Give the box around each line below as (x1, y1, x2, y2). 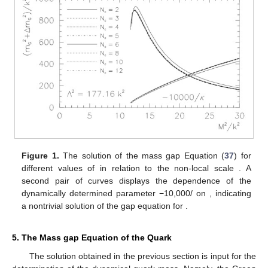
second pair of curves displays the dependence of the (22, 175, 251, 185)
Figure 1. (22, 150, 59, 160)
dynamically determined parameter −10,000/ (22, 188, 193, 198)
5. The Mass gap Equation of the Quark (12, 233, 172, 243)
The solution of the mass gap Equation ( (59, 150, 225, 160)
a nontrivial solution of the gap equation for (22, 200, 186, 211)
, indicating (209, 188, 251, 198)
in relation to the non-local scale (99, 163, 239, 173)
